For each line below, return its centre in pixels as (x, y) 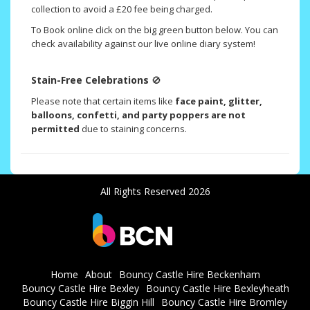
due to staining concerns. (133, 129)
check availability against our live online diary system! (143, 44)
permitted (55, 129)
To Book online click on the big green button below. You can (155, 30)
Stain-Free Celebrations (91, 80)
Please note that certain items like (102, 101)
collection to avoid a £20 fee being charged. (122, 9)
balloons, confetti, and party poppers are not (138, 115)
